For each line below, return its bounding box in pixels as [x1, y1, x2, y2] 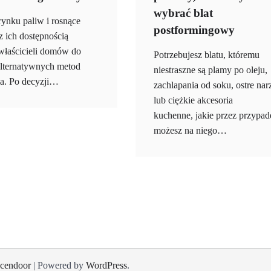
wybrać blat [154, 7, 213, 20]
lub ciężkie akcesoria [154, 95, 233, 106]
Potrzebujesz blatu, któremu [154, 50, 260, 61]
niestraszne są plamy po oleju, [154, 65, 267, 76]
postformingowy [154, 24, 235, 37]
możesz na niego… [154, 125, 227, 137]
